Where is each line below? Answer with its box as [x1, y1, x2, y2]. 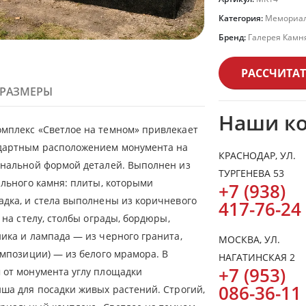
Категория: [219, 12, 265, 24]
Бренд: [219, 31, 248, 43]
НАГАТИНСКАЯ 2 [219, 251, 295, 264]
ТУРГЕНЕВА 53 [219, 167, 284, 180]
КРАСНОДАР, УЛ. [219, 149, 296, 162]
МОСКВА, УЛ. [219, 233, 280, 246]
